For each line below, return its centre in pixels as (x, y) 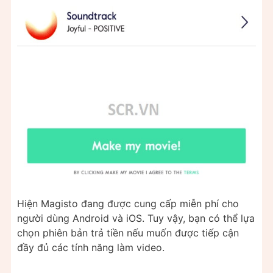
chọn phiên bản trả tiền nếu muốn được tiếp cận (128, 232)
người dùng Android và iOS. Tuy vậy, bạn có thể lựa (136, 218)
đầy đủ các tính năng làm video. (91, 247)
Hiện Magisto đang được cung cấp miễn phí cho (128, 203)
